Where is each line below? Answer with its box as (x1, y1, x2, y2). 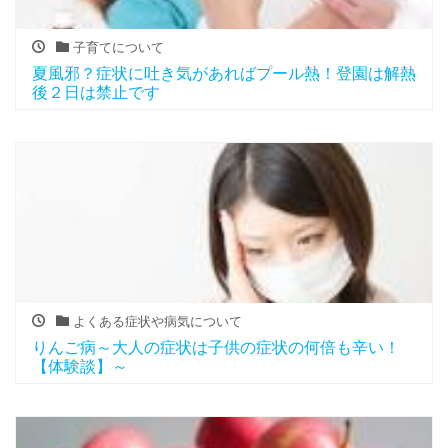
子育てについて (68, 39, 164, 55)
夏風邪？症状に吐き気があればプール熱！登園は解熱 (32, 65, 416, 83)
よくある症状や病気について (68, 313, 242, 329)
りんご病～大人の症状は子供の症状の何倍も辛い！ (32, 339, 400, 357)
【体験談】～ (32, 358, 128, 376)
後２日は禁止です (32, 84, 160, 102)
